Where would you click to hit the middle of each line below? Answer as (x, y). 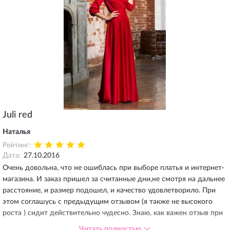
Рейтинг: (17, 145)
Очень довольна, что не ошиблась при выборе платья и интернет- (113, 168)
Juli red (17, 115)
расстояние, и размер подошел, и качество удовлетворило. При (109, 190)
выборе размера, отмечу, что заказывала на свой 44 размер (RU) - (112, 224)
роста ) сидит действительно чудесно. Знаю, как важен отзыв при (113, 213)
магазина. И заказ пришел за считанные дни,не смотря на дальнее (114, 179)
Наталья (16, 132)
